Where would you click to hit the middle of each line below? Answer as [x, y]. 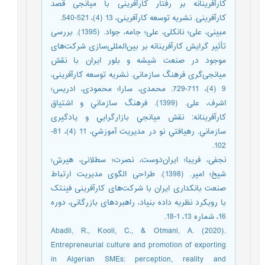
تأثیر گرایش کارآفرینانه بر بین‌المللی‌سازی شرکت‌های [141, 46]
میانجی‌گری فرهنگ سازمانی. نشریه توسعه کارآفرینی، [141, 75]
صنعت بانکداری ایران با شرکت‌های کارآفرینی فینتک [141, 188]
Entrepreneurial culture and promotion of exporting [141, 245]
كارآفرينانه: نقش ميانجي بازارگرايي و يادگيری [141, 117]
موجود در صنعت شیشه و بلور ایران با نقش [141, 61]
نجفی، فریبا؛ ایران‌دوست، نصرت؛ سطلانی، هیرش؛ [141, 160]
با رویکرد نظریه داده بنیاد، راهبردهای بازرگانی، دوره [141, 203]
